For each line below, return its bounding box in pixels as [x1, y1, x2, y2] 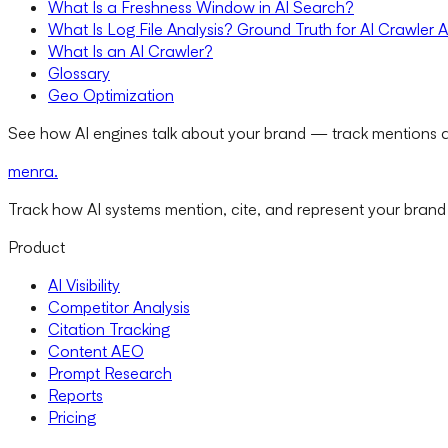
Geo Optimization [48, 84, 174, 105]
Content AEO [48, 340, 144, 361]
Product [8, 236, 65, 257]
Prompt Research [48, 362, 172, 383]
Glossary [48, 62, 110, 83]
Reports [48, 384, 103, 405]
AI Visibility [48, 274, 120, 295]
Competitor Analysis [48, 296, 190, 317]
